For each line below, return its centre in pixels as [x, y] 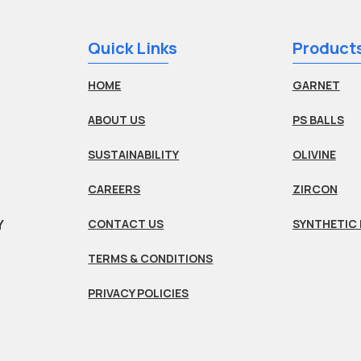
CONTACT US [126, 224]
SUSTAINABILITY [134, 155]
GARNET [316, 85]
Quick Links [133, 48]
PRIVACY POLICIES [139, 293]
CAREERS [114, 189]
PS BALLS [318, 120]
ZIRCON [315, 189]
